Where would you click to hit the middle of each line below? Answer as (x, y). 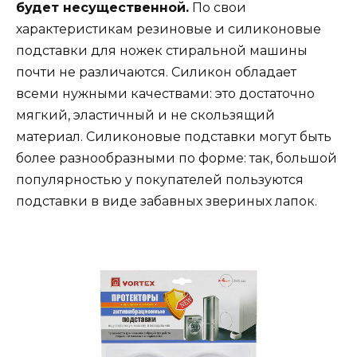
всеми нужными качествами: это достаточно (165, 94)
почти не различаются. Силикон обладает (156, 73)
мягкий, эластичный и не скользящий (145, 116)
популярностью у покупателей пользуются (160, 180)
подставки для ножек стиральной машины (162, 51)
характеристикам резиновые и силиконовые (169, 29)
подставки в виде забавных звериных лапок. (167, 202)
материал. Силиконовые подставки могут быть (174, 137)
